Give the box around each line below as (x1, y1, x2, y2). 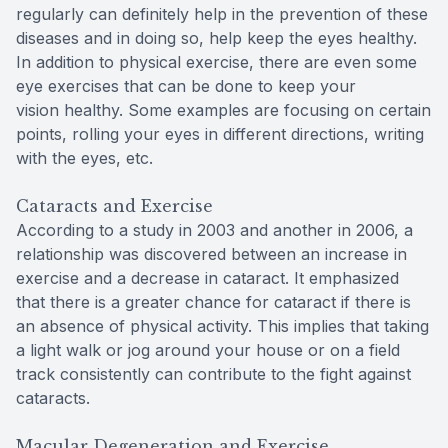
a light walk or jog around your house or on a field (16, 339, 400, 360)
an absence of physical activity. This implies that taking (16, 315, 429, 336)
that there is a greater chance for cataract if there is (16, 291, 411, 312)
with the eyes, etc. (16, 147, 153, 168)
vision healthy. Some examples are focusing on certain (16, 99, 431, 120)
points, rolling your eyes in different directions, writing (16, 123, 424, 144)
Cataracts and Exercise (16, 195, 213, 216)
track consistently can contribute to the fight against (16, 363, 411, 384)
